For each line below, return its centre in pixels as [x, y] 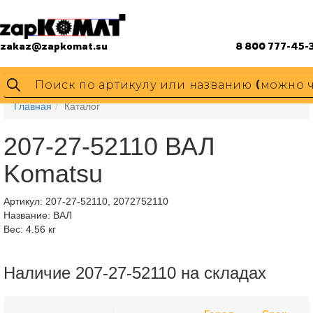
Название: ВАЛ [38, 215]
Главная [33, 106]
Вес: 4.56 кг [30, 229]
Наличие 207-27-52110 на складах [135, 273]
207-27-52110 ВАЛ [109, 146]
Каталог [82, 106]
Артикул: [24, 201]
